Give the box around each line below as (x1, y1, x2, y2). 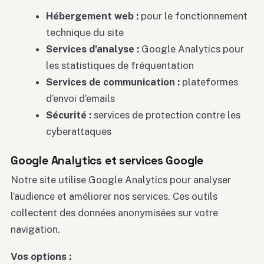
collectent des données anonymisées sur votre (11, 206, 218, 219)
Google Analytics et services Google (11, 153, 204, 168)
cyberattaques (45, 125, 111, 137)
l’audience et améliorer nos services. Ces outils (11, 190, 217, 202)
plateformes (179, 75, 238, 88)
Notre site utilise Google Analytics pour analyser (11, 173, 231, 186)
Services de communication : (45, 75, 180, 88)
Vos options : (11, 250, 71, 262)
